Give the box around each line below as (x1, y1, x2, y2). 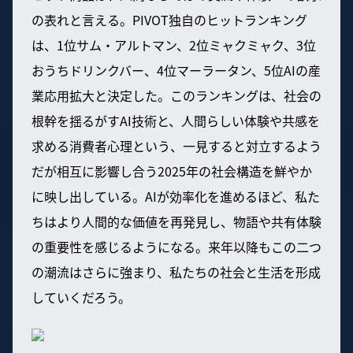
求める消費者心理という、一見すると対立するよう (32, 136, 321, 155)
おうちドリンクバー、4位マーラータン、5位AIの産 (32, 60, 321, 80)
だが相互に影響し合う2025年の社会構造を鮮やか (32, 161, 312, 180)
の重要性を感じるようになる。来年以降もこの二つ (32, 236, 321, 256)
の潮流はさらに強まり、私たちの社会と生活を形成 (32, 262, 321, 281)
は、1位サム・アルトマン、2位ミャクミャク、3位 (32, 35, 316, 54)
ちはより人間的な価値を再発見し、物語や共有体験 (32, 211, 321, 231)
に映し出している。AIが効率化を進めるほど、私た (32, 186, 320, 206)
